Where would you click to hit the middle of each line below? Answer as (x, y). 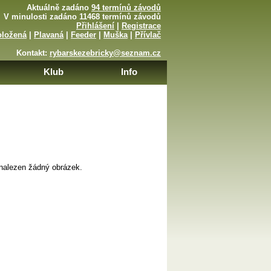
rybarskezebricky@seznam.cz (105, 53)
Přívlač (148, 35)
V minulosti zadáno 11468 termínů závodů (82, 17)
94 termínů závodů (126, 8)
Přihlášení (95, 26)
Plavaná (49, 35)
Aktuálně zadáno (59, 8)
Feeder (83, 35)
